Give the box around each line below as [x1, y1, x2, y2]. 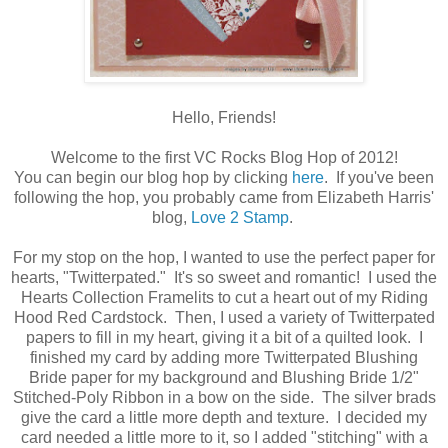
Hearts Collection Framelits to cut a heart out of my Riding [20, 288, 428, 306]
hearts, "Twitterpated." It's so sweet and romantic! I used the [11, 268, 437, 286]
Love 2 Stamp [190, 208, 289, 226]
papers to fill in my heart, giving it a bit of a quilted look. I [25, 328, 423, 346]
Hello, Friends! [172, 108, 276, 126]
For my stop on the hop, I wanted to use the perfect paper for [13, 248, 435, 266]
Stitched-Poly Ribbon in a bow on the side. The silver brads [12, 388, 436, 406]
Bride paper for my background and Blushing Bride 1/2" [29, 368, 419, 386]
